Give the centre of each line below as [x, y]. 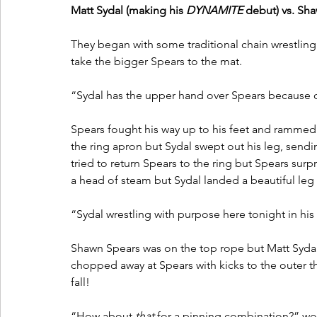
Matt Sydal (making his [128, 11]
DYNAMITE [214, 11]
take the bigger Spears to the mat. [158, 62]
